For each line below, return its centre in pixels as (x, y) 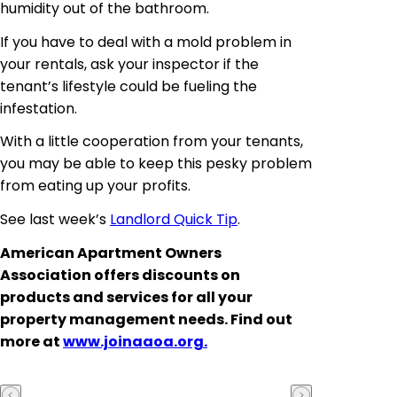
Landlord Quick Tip (174, 220)
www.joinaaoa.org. (135, 341)
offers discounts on (166, 275)
